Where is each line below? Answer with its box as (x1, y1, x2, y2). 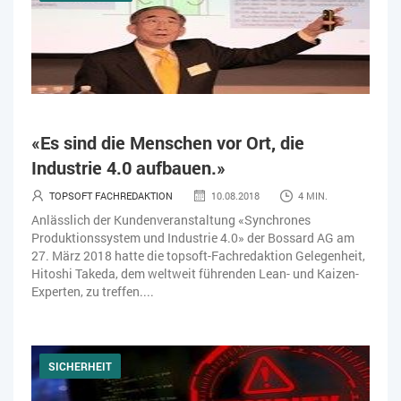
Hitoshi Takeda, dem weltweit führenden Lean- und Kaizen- (31, 264, 359, 282)
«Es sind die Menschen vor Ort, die (31, 130, 304, 154)
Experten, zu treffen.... (31, 282, 154, 300)
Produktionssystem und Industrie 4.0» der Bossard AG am (31, 228, 354, 246)
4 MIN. (298, 188, 328, 202)
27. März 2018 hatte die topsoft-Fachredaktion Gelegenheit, (31, 246, 365, 264)
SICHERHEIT (48, 358, 112, 373)
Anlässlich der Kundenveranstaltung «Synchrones (31, 210, 311, 228)
